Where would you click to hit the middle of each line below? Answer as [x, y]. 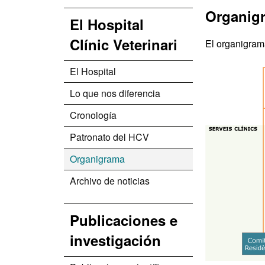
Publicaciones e [124, 220]
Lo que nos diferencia [115, 93]
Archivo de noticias [110, 181]
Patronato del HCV [109, 137]
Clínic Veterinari [124, 44]
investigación [115, 240]
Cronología [93, 115]
